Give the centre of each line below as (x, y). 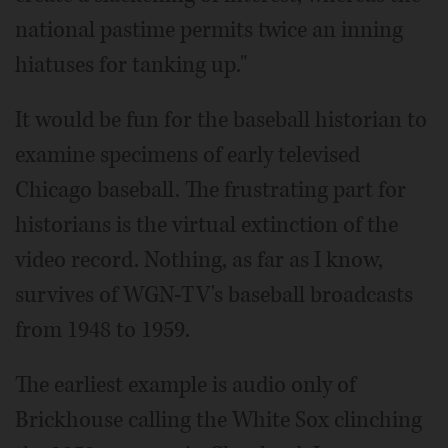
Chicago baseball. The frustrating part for (210, 190)
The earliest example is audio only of (185, 385)
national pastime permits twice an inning (209, 30)
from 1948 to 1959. (102, 330)
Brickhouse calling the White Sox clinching (218, 420)
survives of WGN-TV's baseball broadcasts (214, 295)
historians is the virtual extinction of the (206, 225)
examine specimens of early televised (187, 155)
